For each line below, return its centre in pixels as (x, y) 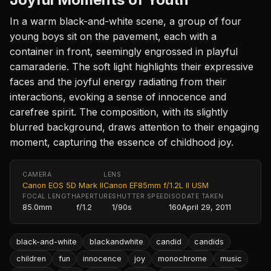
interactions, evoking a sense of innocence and (118, 96)
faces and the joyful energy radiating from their (118, 81)
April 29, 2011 (207, 207)
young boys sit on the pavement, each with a (113, 36)
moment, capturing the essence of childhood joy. (122, 142)
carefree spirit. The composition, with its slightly (119, 112)
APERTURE (94, 196)
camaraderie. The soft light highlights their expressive (132, 66)
